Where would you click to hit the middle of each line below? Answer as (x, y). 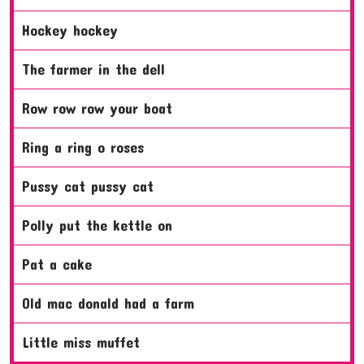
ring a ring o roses (87, 147)
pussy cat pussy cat (92, 186)
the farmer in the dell (97, 69)
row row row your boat (101, 108)
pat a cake (61, 264)
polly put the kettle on (101, 225)
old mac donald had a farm (112, 303)
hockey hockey (74, 30)
